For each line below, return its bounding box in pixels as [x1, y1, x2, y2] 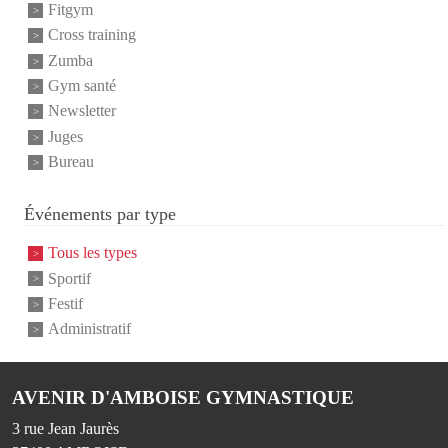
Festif [48, 295, 83, 313]
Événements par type [24, 204, 176, 225]
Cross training [48, 26, 136, 44]
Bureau [48, 153, 94, 171]
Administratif [48, 320, 131, 338]
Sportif [48, 269, 91, 287]
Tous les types [48, 244, 137, 262]
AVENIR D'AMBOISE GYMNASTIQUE [12, 386, 354, 408]
